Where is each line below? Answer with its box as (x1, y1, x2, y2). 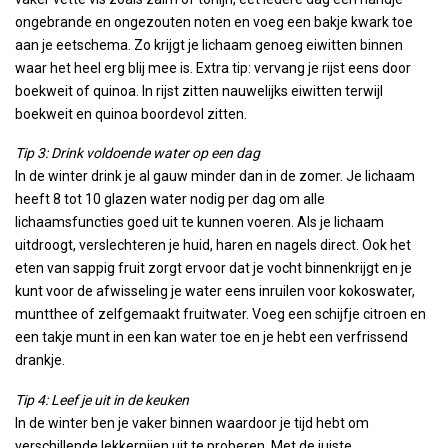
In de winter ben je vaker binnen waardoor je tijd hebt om (15, 415, 369, 432)
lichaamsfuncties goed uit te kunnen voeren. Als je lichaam (15, 214, 384, 231)
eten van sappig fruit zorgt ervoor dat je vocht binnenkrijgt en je (15, 260, 412, 277)
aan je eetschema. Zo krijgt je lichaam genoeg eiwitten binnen (15, 36, 403, 53)
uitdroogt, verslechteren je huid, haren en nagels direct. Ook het (15, 237, 411, 254)
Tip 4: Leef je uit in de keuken (15, 392, 189, 409)
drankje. (15, 352, 65, 369)
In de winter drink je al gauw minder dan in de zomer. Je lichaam (15, 168, 415, 185)
